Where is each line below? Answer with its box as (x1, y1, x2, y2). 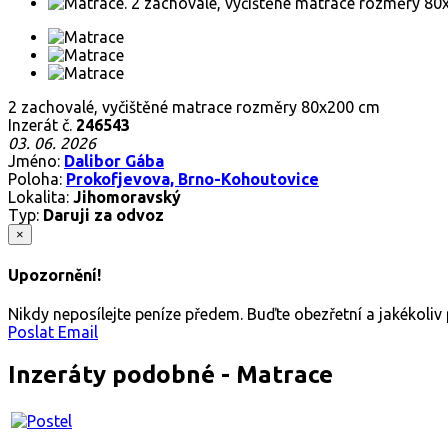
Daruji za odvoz (43, 205, 164, 224)
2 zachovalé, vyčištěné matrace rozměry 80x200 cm (8, 97, 380, 116)
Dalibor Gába (64, 151, 164, 170)
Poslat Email (8, 323, 98, 342)
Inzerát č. (8, 115, 76, 134)
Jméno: (8, 151, 64, 170)
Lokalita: (8, 187, 73, 206)
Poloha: (8, 169, 66, 188)
